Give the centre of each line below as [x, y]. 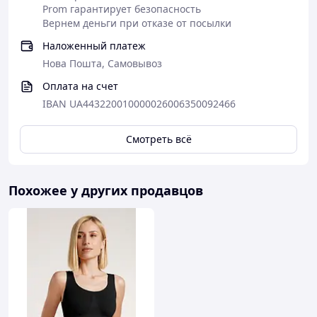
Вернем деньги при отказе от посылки [137, 23]
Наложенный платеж [94, 46]
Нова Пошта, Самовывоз [102, 63]
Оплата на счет [80, 86]
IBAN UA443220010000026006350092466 [139, 104]
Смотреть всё [158, 139]
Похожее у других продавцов [106, 190]
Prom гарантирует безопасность [122, 9]
